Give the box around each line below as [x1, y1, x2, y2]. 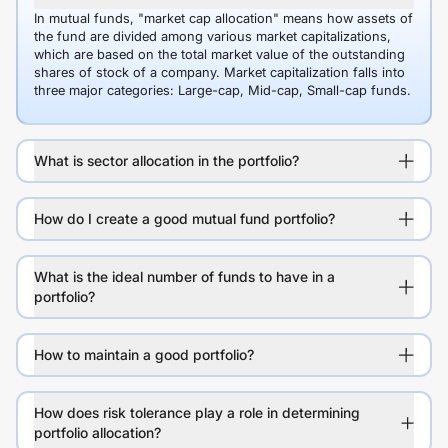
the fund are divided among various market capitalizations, [34, 28, 391, 44]
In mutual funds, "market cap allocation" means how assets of [34, 10, 413, 26]
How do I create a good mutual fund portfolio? [34, 210, 335, 227]
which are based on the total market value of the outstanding [34, 46, 405, 62]
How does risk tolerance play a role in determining [34, 404, 360, 421]
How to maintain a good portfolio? [34, 346, 254, 363]
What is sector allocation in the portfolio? [34, 152, 299, 169]
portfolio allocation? [34, 424, 161, 441]
